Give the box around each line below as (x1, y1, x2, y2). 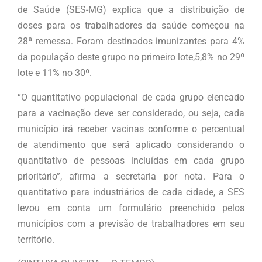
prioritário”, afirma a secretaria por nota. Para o (18, 170, 244, 182)
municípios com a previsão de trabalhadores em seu (18, 218, 244, 229)
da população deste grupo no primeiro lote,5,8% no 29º (18, 51, 244, 63)
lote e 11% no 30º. (18, 67, 92, 79)
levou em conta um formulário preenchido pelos (18, 202, 244, 213)
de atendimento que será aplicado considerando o (18, 139, 244, 150)
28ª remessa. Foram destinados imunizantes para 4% (18, 36, 244, 47)
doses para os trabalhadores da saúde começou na (18, 20, 244, 32)
